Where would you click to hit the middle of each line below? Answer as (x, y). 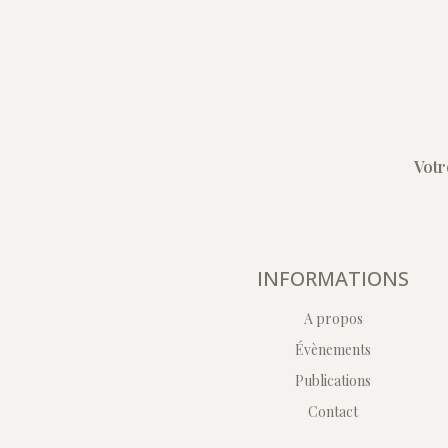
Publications (333, 381)
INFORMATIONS (333, 279)
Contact (333, 412)
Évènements (333, 350)
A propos (333, 319)
